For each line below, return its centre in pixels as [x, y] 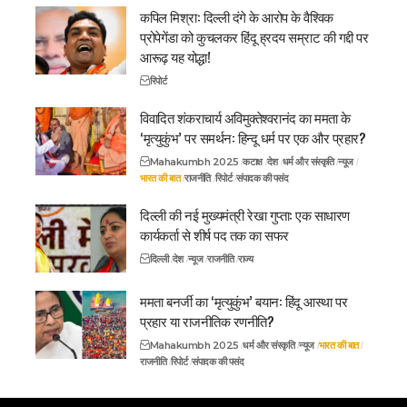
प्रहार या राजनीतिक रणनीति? [207, 320]
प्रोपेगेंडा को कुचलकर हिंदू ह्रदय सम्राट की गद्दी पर [254, 36]
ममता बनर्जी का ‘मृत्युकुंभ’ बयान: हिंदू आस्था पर [243, 300]
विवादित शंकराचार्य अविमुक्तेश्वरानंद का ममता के [245, 117]
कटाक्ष [253, 161]
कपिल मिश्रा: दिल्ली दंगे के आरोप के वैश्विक [237, 16]
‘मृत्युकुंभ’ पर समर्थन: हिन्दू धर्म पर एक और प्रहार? [253, 137]
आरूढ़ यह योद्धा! [175, 56]
